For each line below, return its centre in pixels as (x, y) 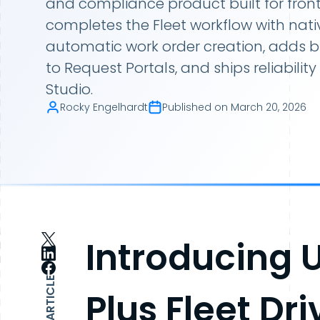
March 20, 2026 (269, 107)
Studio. (69, 89)
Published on (195, 107)
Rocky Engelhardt (104, 107)
